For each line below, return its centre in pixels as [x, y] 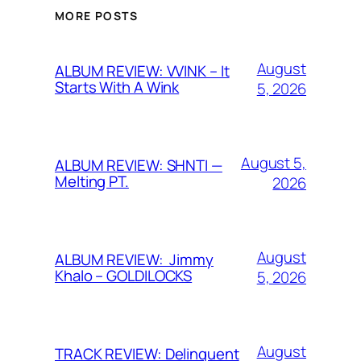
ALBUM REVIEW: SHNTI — [139, 165]
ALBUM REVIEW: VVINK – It [142, 71]
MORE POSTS [96, 16]
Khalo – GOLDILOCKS [124, 275]
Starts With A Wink [117, 87]
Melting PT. [92, 181]
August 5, [273, 162]
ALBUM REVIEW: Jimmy [134, 259]
